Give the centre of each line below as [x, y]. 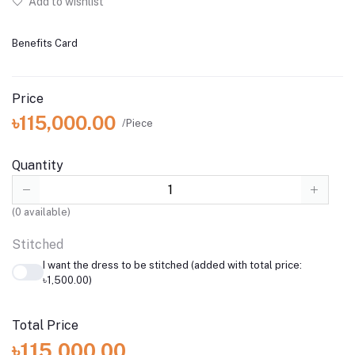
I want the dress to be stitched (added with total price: [172, 265]
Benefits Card [45, 44]
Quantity [38, 166]
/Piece [137, 123]
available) [46, 212]
